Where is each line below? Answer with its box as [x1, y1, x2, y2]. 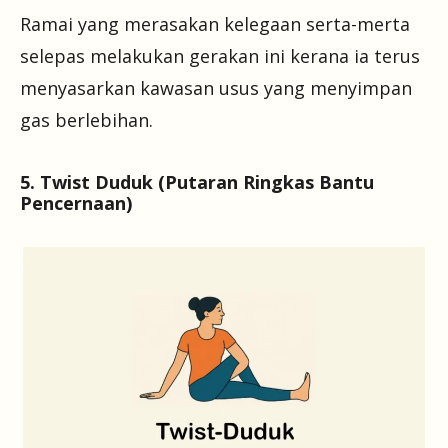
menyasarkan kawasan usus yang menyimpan [20, 76, 412, 101]
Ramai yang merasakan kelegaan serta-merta [20, 12, 410, 37]
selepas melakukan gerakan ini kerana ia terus [20, 44, 420, 69]
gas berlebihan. [20, 108, 153, 133]
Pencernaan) [20, 191, 132, 216]
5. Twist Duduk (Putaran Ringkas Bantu [20, 170, 374, 195]
